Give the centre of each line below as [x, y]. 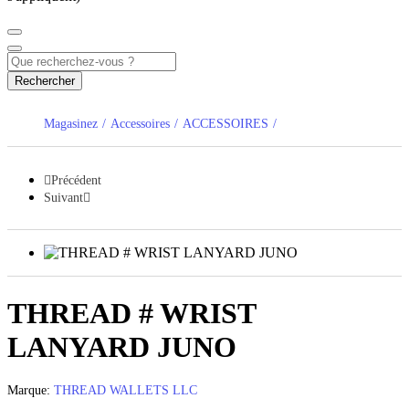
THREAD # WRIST [131, 313]
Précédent [76, 181]
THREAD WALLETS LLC [126, 391]
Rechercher [45, 81]
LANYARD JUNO [122, 346]
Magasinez [71, 124]
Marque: [31, 391]
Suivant [63, 198]
